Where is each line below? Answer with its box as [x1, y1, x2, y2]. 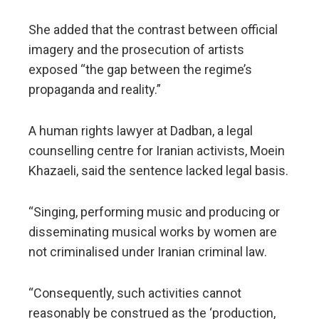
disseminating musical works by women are [28, 224, 277, 239]
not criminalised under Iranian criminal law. [28, 244, 267, 259]
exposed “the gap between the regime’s [28, 61, 252, 77]
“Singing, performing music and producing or [28, 204, 280, 219]
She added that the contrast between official [28, 21, 278, 37]
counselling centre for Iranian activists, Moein [28, 142, 285, 158]
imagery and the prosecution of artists [28, 41, 244, 57]
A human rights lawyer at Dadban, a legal [28, 122, 253, 138]
